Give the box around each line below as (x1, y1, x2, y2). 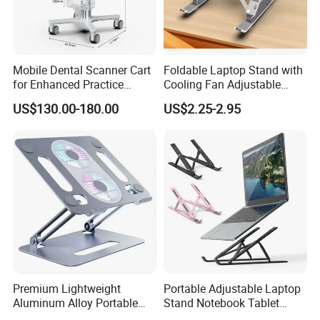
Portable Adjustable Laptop (163, 280, 301, 296)
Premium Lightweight (13, 280, 121, 296)
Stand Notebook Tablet (163, 294, 279, 311)
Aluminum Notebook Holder (163, 91, 303, 107)
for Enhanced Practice (13, 76, 124, 93)
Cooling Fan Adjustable (163, 76, 281, 93)
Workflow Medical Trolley (13, 91, 140, 107)
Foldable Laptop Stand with (163, 62, 303, 79)
